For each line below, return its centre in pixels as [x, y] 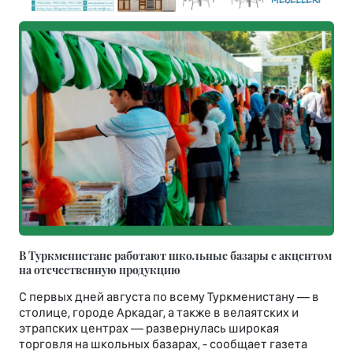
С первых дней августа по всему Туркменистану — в [169, 296]
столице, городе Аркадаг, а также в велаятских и [159, 312]
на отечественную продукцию [100, 269]
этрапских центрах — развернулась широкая [149, 328]
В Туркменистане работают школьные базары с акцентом [175, 255]
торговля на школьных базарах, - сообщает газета [163, 344]
